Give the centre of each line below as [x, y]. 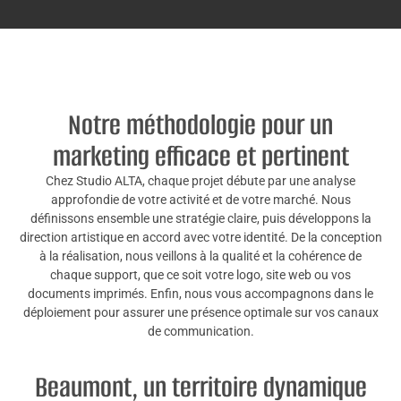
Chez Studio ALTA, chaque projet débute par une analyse [200, 180]
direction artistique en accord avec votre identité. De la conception [200, 237]
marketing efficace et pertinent [200, 156]
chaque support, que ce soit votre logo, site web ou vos [200, 274]
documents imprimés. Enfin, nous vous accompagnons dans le [200, 293]
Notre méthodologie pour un [200, 124]
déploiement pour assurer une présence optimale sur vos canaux [200, 312]
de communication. [200, 331]
